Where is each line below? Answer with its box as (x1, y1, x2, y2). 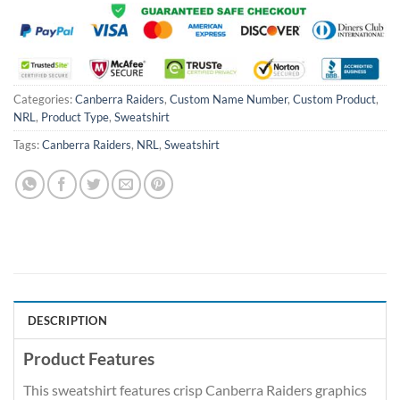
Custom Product (293, 92, 376, 107)
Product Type (41, 110, 109, 125)
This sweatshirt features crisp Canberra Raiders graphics (23, 380, 367, 398)
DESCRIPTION (28, 313, 107, 329)
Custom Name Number (170, 92, 287, 107)
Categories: (13, 92, 75, 107)
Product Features (23, 348, 154, 370)
